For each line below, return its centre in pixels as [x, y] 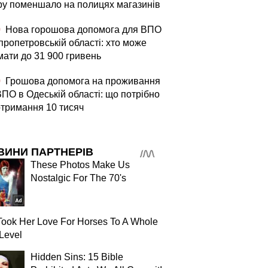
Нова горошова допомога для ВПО [82, 30]
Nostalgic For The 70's [78, 178]
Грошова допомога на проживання [82, 81]
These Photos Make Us [80, 165]
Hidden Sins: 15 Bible [77, 257]
